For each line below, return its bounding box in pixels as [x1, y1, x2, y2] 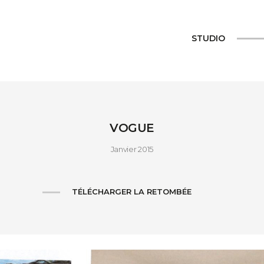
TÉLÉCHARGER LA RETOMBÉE [72, 187, 192, 196]
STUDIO [191, 33, 225, 44]
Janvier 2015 [110, 144, 154, 154]
